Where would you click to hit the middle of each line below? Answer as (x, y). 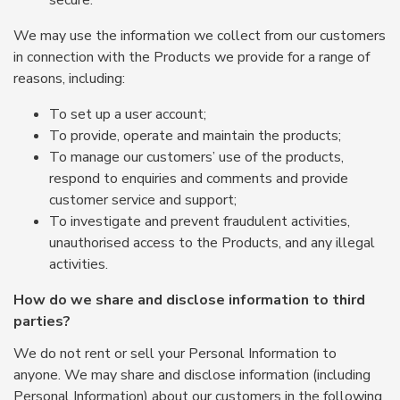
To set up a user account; (128, 114)
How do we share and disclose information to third (189, 300)
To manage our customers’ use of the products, (196, 157)
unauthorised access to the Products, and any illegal (212, 243)
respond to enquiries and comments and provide (199, 179)
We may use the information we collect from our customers (200, 36)
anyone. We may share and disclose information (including (192, 375)
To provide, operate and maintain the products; (195, 136)
